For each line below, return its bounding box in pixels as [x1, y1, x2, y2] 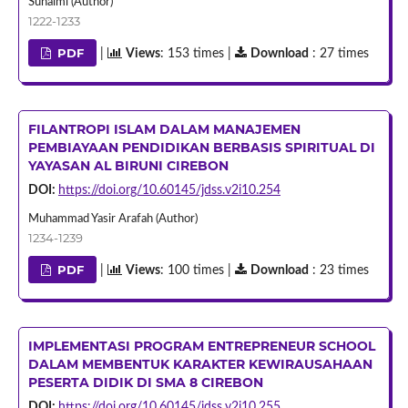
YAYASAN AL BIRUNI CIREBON [27, 157, 229, 174]
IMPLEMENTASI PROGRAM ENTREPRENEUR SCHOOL [27, 337, 375, 354]
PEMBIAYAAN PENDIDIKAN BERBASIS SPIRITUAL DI [27, 138, 375, 156]
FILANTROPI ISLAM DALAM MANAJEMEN [27, 120, 301, 138]
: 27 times [309, 46, 370, 60]
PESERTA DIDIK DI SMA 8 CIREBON [27, 373, 263, 391]
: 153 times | [160, 46, 236, 60]
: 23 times [309, 263, 370, 277]
